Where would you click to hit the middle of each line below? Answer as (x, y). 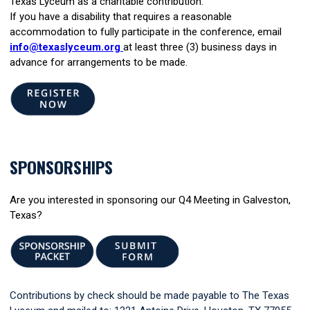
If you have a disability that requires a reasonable (121, 16)
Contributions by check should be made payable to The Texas (149, 295)
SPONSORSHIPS (61, 166)
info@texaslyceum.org (65, 47)
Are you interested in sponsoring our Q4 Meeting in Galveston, (150, 200)
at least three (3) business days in (200, 47)
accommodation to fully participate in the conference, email (146, 31)
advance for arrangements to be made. (99, 62)
